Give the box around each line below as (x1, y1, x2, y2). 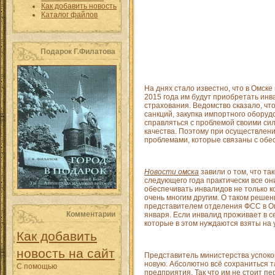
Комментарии (66, 210, 115, 219)
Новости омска (144, 168, 199, 176)
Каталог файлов (41, 10, 98, 19)
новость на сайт (17, 246, 115, 260)
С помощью (17, 262, 57, 271)
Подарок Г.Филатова (41, 47, 115, 56)
